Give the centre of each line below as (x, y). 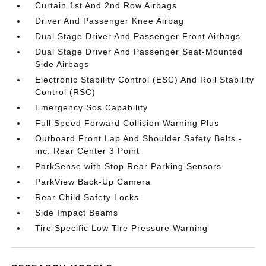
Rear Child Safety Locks (87, 197)
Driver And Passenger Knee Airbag (110, 21)
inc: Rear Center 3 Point (88, 151)
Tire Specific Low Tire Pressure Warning (122, 228)
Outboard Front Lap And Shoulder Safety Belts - (139, 138)
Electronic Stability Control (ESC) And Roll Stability (145, 80)
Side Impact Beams (77, 213)
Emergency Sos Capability (92, 107)
